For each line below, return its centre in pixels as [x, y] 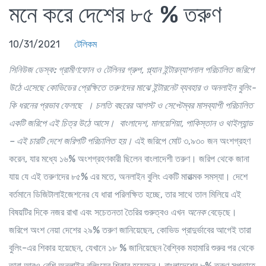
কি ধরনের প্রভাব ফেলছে [48, 105]
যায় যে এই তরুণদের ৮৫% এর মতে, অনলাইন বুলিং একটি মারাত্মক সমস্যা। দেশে [128, 176]
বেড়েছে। [222, 212]
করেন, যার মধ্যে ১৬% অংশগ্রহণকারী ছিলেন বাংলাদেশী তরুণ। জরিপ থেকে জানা [129, 159]
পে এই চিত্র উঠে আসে [73, 123]
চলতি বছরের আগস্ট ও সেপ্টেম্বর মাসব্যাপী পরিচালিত [174, 105]
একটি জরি [24, 123]
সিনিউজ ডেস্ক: [32, 69]
